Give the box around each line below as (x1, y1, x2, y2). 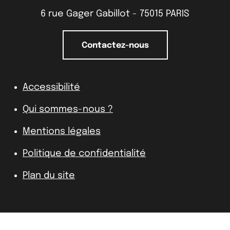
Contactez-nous (81, 41, 149, 50)
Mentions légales (23, 126, 101, 136)
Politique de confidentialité (23, 148, 146, 158)
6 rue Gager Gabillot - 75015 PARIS (41, 9, 189, 18)
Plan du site (23, 170, 75, 180)
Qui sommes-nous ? (23, 104, 113, 114)
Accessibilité (23, 82, 80, 92)
